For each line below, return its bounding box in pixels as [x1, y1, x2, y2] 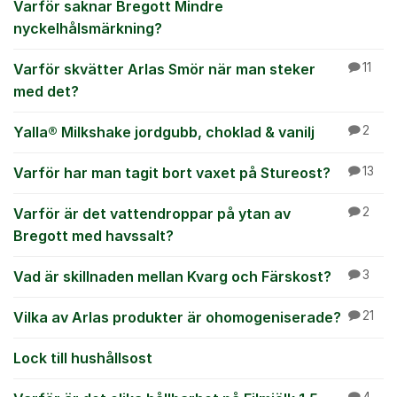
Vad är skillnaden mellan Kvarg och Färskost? [13, 268, 331, 285]
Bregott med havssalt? [13, 227, 174, 245]
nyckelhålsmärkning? [13, 19, 162, 37]
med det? [13, 82, 79, 100]
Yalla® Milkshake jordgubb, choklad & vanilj [13, 123, 315, 141]
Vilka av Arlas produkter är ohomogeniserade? [13, 308, 341, 326]
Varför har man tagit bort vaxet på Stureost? [13, 164, 331, 182]
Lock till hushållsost [13, 349, 152, 367]
